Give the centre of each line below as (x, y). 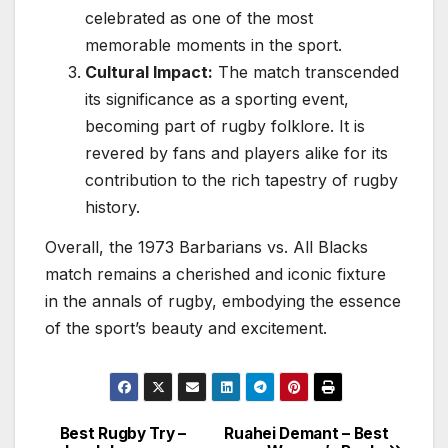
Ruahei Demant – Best (306, 433)
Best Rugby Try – (122, 433)
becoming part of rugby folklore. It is (225, 126)
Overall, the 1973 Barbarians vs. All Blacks (206, 246)
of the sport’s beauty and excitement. (186, 327)
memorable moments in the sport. (213, 45)
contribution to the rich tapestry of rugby (241, 180)
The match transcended (306, 72)
